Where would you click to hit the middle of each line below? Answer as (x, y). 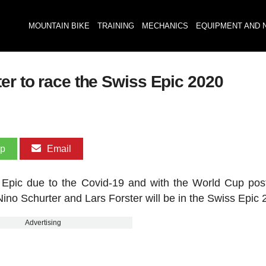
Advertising (43, 223)
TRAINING (115, 26)
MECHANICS (165, 26)
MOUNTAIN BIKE (59, 26)
